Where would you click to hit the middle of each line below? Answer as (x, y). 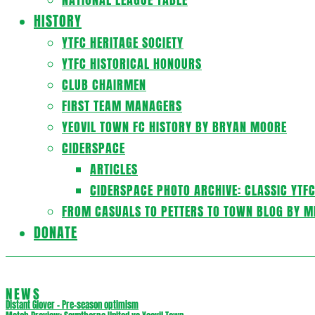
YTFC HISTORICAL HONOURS (132, 64)
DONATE (56, 232)
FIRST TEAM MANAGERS (122, 106)
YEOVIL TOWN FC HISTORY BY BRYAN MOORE (174, 127)
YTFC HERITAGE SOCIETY (123, 43)
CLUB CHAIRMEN (104, 85)
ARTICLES (114, 169)
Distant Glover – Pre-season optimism (72, 305)
